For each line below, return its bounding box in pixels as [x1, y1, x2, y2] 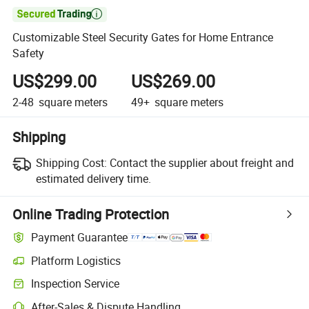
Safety [12, 46, 45, 61]
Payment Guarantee [31, 230, 128, 246]
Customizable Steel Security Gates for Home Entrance [12, 30, 274, 46]
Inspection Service [31, 276, 120, 292]
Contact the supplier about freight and [109, 154, 294, 170]
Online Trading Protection [12, 204, 170, 223]
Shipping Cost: [35, 154, 107, 170]
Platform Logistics [31, 252, 121, 268]
